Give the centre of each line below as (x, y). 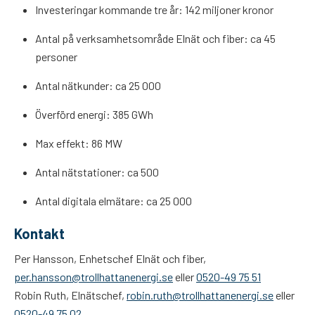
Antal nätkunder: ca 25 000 (98, 85)
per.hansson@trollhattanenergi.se (94, 277)
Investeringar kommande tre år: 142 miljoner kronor (154, 9)
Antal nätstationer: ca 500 (97, 172)
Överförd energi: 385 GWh (94, 114)
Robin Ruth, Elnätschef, (70, 295)
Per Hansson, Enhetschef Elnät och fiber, (110, 258)
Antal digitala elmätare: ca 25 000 (114, 201)
